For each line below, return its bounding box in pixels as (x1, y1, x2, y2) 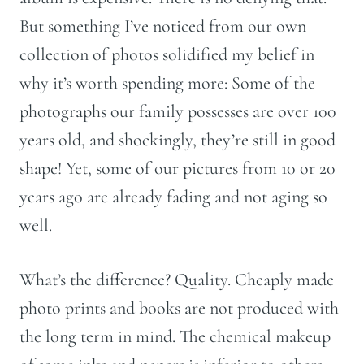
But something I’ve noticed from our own (19, 15, 306, 37)
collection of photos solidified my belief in (19, 44, 314, 66)
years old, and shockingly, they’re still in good (19, 129, 336, 151)
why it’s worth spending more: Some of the (19, 72, 315, 94)
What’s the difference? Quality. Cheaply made (19, 269, 334, 291)
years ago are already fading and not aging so (19, 186, 327, 208)
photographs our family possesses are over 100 (19, 101, 336, 123)
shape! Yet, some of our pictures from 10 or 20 (19, 158, 336, 180)
